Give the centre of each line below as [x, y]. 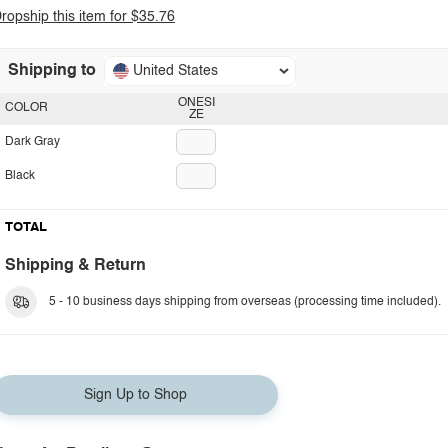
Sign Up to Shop [135, 395]
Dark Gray [32, 142]
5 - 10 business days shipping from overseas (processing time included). [245, 302]
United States [175, 71]
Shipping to [52, 71]
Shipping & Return [75, 266]
